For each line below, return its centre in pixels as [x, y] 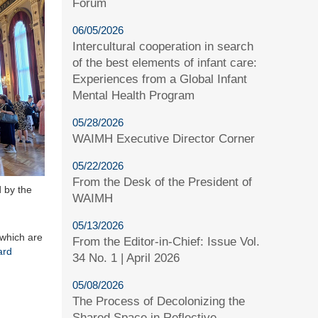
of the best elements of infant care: [165, 62]
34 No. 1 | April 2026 [126, 258]
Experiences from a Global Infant [160, 79]
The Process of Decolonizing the [159, 301]
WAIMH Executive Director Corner [164, 138]
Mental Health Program [134, 95]
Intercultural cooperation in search [163, 46]
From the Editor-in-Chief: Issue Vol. [166, 241]
